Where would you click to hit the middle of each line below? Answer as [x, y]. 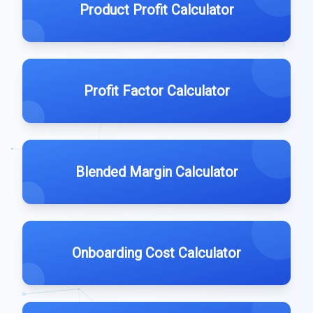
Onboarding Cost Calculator [156, 253]
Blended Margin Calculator [156, 172]
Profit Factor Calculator [156, 91]
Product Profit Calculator [156, 10]
